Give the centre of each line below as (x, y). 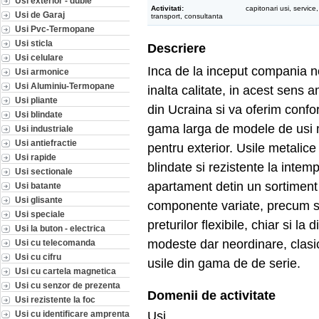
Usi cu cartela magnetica (66, 271)
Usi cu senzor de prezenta (68, 285)
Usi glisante (39, 199)
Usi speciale (40, 214)
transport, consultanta (187, 16)
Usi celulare (39, 57)
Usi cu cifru (38, 256)
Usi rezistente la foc (55, 299)
